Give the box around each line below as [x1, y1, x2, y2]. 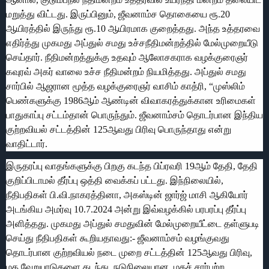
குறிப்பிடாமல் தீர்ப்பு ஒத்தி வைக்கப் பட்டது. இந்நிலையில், [6, 175, 223, 186]
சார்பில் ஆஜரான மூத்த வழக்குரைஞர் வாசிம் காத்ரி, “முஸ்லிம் [6, 80, 245, 91]
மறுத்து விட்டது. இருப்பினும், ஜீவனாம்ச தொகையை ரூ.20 [6, 8, 230, 19]
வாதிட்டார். [6, 138, 47, 149]
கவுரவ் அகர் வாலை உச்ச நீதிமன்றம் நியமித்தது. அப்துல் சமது [6, 66, 246, 77]
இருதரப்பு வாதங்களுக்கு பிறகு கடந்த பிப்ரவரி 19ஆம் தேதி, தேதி [6, 160, 258, 171]
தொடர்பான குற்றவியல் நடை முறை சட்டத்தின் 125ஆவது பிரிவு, [6, 247, 252, 258]
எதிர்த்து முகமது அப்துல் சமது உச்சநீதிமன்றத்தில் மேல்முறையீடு [6, 37, 258, 48]
